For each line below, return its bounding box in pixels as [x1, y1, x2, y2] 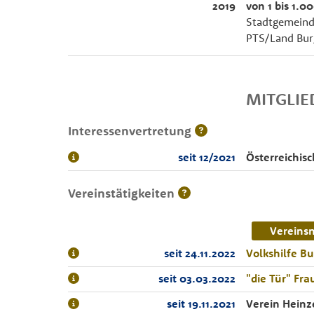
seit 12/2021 [178, 150, 235, 164]
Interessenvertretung [67, 123, 195, 139]
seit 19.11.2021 [167, 296, 235, 310]
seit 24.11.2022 [164, 246, 235, 260]
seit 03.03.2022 [158, 271, 235, 285]
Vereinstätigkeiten [67, 185, 178, 201]
